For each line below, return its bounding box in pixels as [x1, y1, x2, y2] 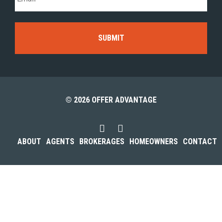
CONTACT [183, 136, 217, 146]
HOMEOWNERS [129, 136, 178, 146]
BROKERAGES [79, 136, 124, 146]
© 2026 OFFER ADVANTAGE [65, 95, 157, 105]
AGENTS [46, 136, 74, 146]
